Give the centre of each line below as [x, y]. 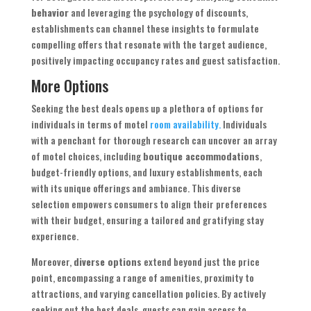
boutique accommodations [201, 156]
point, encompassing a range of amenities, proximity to [142, 278]
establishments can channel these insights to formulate [145, 28]
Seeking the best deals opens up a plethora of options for [147, 108]
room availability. [185, 124]
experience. [54, 236]
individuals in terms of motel [90, 124]
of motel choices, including [87, 156]
